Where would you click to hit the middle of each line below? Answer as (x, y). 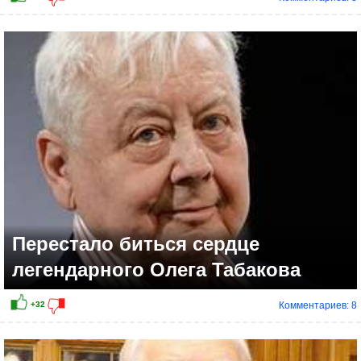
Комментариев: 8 (318, 306)
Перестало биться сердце (136, 244)
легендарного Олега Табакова (156, 270)
